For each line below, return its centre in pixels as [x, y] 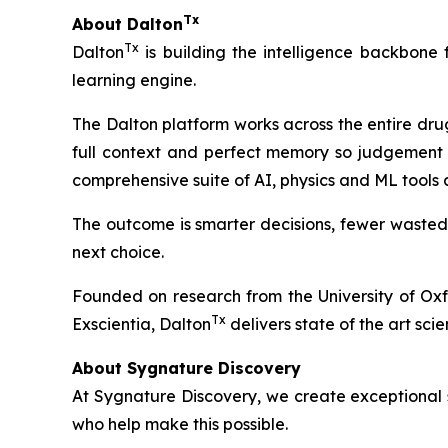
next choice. [118, 252]
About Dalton [127, 24]
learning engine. [134, 80]
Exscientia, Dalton [141, 324]
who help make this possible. [180, 424]
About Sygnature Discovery [186, 368]
